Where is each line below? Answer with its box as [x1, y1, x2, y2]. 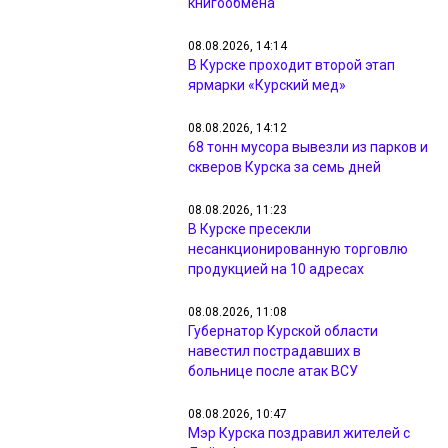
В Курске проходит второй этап [188, 57, 395, 73]
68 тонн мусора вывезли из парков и [188, 139, 428, 155]
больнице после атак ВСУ [188, 363, 358, 379]
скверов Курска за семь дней [188, 159, 381, 175]
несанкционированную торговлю [188, 241, 408, 257]
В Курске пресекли [188, 221, 311, 237]
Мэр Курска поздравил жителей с [188, 425, 410, 441]
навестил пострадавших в [188, 343, 361, 359]
